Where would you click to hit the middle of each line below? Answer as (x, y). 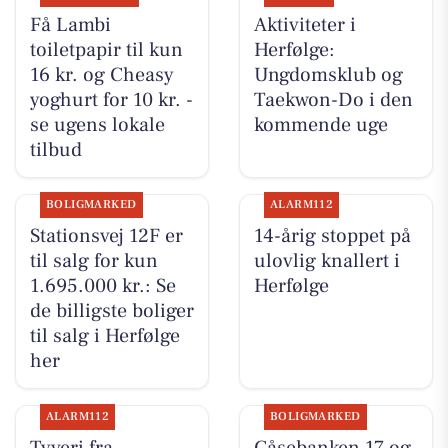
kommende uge (320, 125)
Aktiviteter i (304, 25)
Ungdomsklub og (328, 75)
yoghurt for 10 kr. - (111, 100)
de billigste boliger (111, 311)
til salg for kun (93, 261)
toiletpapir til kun (106, 50)
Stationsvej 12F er (106, 236)
